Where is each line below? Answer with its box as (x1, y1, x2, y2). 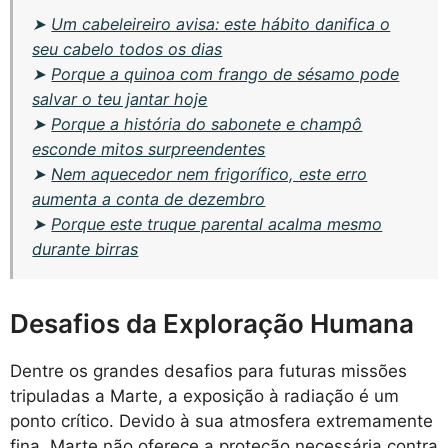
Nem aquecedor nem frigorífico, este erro (51, 163, 368, 184)
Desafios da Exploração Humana (10, 308, 414, 340)
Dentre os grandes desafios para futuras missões (10, 361, 407, 382)
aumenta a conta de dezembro (32, 188, 266, 209)
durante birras (32, 238, 139, 259)
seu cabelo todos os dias (32, 38, 223, 59)
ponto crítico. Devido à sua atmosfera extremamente (10, 411, 433, 432)
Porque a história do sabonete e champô (51, 113, 363, 134)
